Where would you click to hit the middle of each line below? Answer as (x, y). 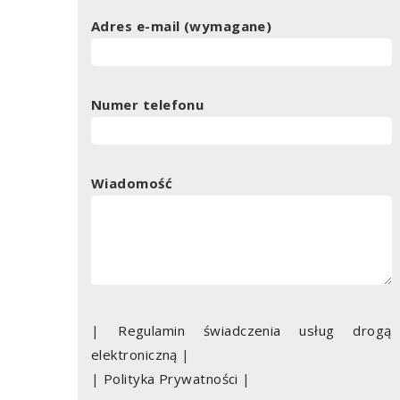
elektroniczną (134, 354)
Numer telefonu (148, 104)
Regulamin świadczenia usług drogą (255, 330)
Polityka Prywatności (171, 378)
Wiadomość (132, 183)
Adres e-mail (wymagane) (182, 25)
